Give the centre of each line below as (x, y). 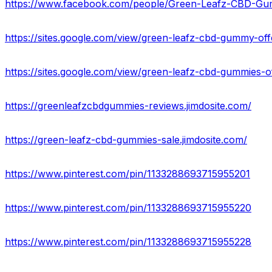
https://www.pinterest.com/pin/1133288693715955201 (127, 174)
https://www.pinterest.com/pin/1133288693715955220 (128, 208)
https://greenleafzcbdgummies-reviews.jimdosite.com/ (128, 106)
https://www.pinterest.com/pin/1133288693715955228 (128, 242)
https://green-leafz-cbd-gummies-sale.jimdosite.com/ (126, 140)
